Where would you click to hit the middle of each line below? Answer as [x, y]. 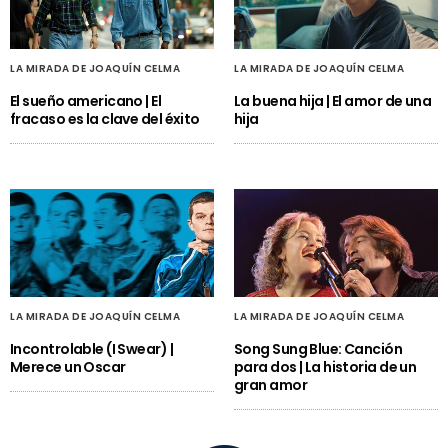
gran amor [270, 384]
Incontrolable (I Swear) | [92, 348]
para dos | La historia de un [325, 366]
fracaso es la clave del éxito [105, 119]
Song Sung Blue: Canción [318, 348]
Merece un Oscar [68, 366]
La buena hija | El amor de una [333, 101]
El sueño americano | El [86, 101]
